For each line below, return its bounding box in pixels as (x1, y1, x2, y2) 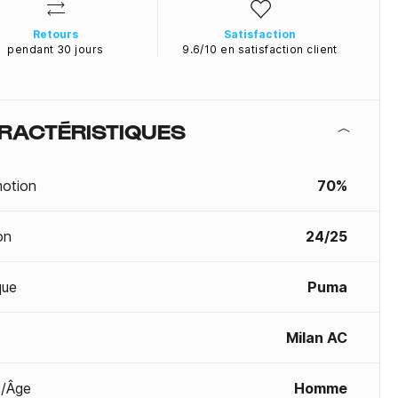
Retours (33, 28, 78, 41)
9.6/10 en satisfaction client (182, 43, 338, 56)
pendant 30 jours (7, 43, 104, 56)
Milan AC (286, 329, 347, 346)
